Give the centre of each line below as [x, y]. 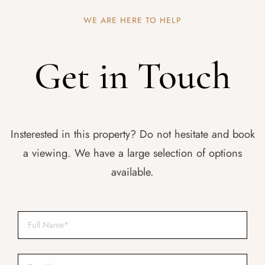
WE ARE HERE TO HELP [132, 20]
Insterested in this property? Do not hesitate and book [132, 134]
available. [132, 172]
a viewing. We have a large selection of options [132, 153]
